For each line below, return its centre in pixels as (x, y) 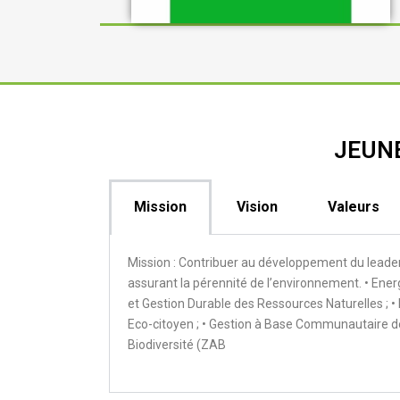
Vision (257, 206)
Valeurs (354, 206)
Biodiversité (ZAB (177, 344)
